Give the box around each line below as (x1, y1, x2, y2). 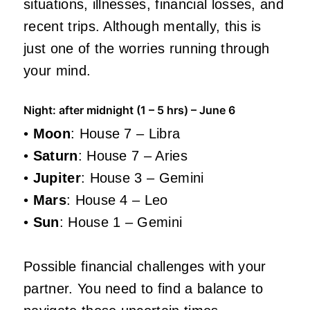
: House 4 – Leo (66, 192, 168, 208)
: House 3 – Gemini (80, 170, 204, 186)
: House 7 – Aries (77, 148, 188, 164)
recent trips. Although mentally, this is (24, 19, 262, 35)
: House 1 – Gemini (59, 215, 183, 230)
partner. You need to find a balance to (24, 281, 264, 297)
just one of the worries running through (24, 41, 270, 57)
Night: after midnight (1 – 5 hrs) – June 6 (24, 103, 235, 118)
